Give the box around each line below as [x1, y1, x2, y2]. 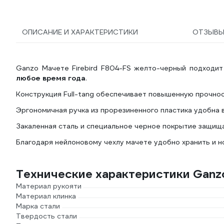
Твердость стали [16, 211, 77, 220]
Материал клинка [16, 191, 76, 200]
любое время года [16, 73, 85, 82]
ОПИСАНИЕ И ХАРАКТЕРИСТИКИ [22, 27, 138, 36]
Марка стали [16, 201, 60, 210]
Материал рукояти [16, 181, 81, 190]
